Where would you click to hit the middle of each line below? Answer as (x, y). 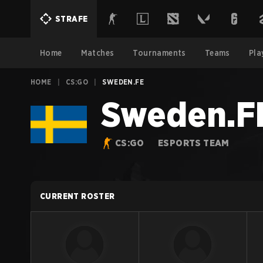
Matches (97, 53)
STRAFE (72, 19)
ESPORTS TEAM (194, 143)
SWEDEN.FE (123, 82)
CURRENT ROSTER (77, 196)
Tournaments (159, 53)
